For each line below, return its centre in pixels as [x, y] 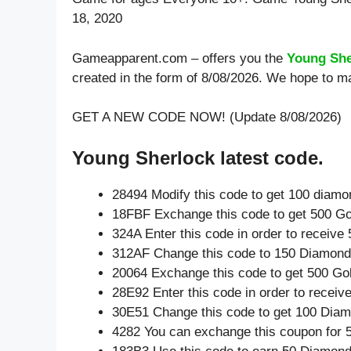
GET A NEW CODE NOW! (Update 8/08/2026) [207, 118]
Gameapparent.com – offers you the [179, 58]
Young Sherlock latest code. [198, 157]
